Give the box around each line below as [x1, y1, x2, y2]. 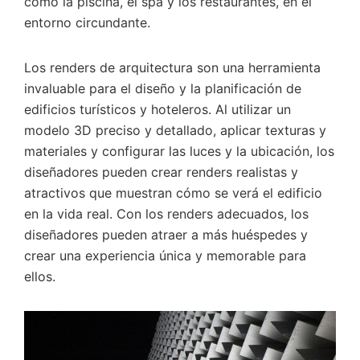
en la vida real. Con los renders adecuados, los [24, 206, 309, 223]
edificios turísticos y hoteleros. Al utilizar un [24, 101, 291, 118]
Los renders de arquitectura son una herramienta [24, 59, 321, 76]
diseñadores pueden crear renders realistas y [24, 164, 298, 181]
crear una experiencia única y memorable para [24, 247, 306, 264]
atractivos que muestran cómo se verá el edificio [24, 185, 322, 202]
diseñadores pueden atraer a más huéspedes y [24, 227, 308, 243]
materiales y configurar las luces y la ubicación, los [24, 143, 334, 160]
